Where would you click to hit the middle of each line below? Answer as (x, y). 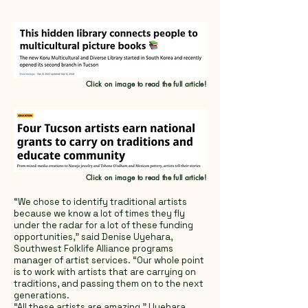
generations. (42, 295)
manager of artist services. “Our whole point (109, 260)
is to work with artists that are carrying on (105, 272)
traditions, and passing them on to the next (109, 283)
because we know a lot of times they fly (99, 213)
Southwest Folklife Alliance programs (93, 248)
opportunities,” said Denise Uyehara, (93, 236)
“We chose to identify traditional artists (100, 201)
